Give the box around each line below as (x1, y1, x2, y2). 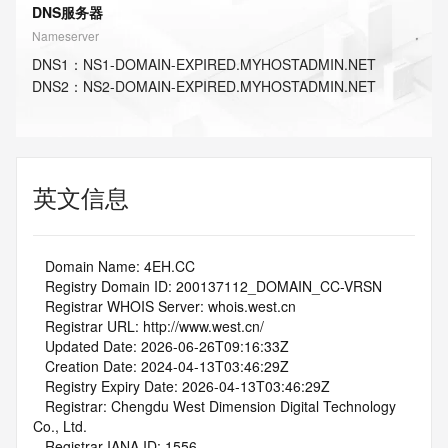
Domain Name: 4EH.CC (45, 256, 195, 276)
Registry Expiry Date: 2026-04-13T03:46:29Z (45, 376, 330, 396)
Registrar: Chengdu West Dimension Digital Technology (33, 396, 45, 416)
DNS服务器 (32, 2, 103, 22)
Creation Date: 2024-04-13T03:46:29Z (45, 356, 289, 376)
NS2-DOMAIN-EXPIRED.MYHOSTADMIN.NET (83, 76, 376, 96)
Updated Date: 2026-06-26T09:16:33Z (45, 336, 289, 356)
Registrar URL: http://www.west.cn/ (45, 316, 264, 336)
